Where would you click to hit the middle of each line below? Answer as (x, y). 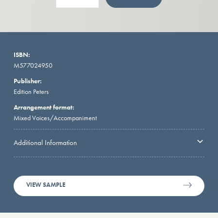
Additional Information (45, 142)
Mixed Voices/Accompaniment (55, 118)
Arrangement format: (44, 107)
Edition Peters (31, 92)
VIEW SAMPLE (46, 185)
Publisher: (28, 81)
